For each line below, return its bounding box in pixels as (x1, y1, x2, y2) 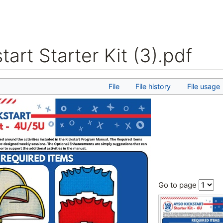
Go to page (158, 180, 199, 190)
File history (135, 82, 171, 91)
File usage (187, 82, 220, 91)
